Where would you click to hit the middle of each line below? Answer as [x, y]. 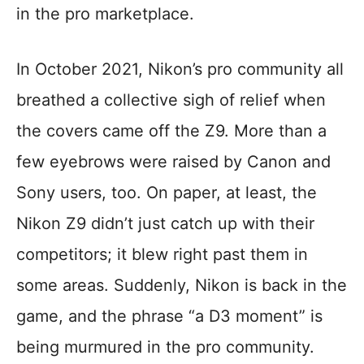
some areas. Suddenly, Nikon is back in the [182, 286]
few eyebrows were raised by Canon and [173, 162]
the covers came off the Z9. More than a [171, 131]
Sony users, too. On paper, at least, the [167, 193]
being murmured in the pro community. [165, 347]
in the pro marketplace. [105, 14]
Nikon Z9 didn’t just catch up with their [165, 224]
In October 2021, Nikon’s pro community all [180, 69]
